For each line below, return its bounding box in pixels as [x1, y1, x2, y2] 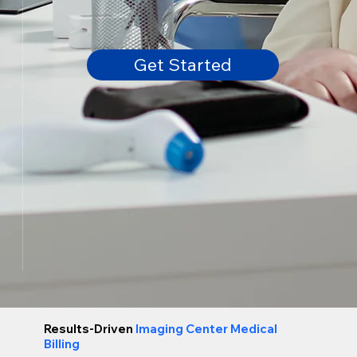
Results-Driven [43, 321, 135, 337]
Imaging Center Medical [135, 321, 277, 337]
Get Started [134, 53, 232, 76]
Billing [43, 336, 80, 352]
